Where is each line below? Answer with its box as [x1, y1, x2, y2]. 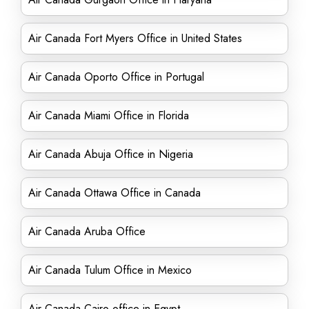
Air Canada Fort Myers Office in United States [28, 30, 242, 46]
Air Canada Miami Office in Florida [28, 108, 189, 123]
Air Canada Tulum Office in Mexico [28, 262, 192, 278]
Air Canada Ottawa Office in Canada [28, 185, 201, 201]
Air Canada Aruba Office [28, 223, 146, 239]
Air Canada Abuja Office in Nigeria [28, 146, 193, 162]
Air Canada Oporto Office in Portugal [28, 69, 204, 85]
